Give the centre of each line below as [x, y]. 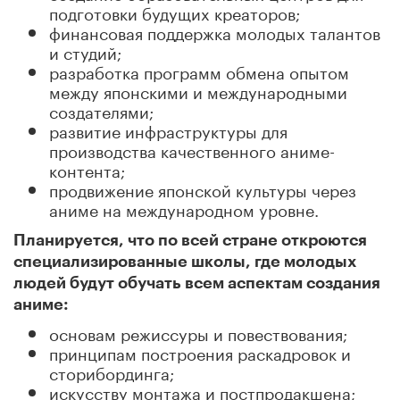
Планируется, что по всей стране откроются [190, 240]
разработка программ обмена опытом [199, 70]
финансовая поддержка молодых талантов [215, 31]
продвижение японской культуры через [203, 188]
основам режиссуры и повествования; [198, 332]
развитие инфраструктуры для [168, 129]
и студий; [85, 50]
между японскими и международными [198, 90]
